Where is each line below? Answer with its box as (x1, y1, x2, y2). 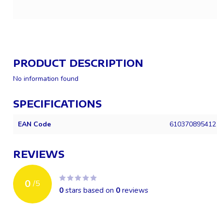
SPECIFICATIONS (13, 97, 102, 109)
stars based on (63, 185, 116, 195)
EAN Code (18, 119, 51, 129)
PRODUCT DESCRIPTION (13, 57, 143, 69)
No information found (13, 74, 78, 83)
